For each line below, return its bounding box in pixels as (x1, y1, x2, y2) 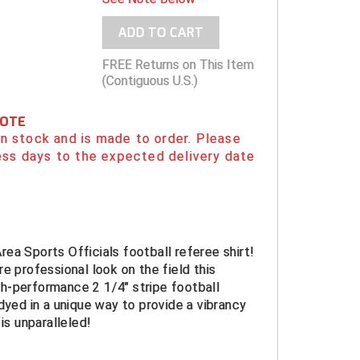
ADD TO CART (117, 24, 203, 41)
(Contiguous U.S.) (101, 73, 198, 88)
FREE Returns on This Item (101, 57, 254, 72)
